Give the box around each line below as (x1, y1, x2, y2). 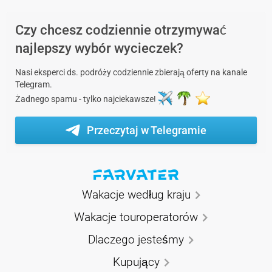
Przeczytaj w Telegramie (87, 123, 206, 137)
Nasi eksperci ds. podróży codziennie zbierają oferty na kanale (15, 67, 247, 77)
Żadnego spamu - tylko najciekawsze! (15, 94, 158, 104)
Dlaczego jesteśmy (88, 232, 184, 246)
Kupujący (112, 254, 160, 269)
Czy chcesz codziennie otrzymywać (15, 22, 226, 38)
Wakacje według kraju (81, 187, 191, 202)
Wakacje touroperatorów (74, 209, 198, 224)
